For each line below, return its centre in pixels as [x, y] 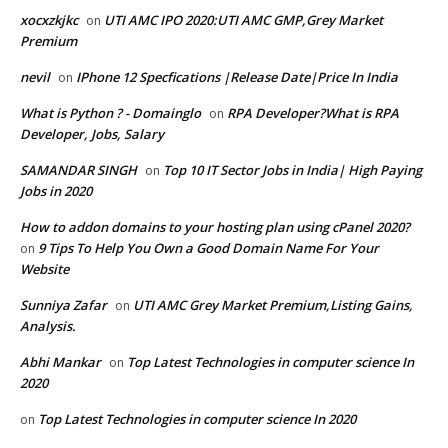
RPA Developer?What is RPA [313, 112]
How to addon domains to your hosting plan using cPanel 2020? [215, 226]
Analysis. [48, 325]
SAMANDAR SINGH [78, 169]
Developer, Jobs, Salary [92, 133]
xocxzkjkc [49, 19]
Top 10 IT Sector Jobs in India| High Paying [292, 169]
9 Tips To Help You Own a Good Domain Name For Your [208, 247]
